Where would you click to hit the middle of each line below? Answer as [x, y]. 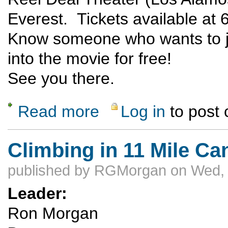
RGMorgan [130, 170]
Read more [59, 111]
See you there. [66, 79]
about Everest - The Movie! [139, 106]
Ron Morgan [53, 213]
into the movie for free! [90, 59]
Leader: [40, 194]
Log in [143, 111]
